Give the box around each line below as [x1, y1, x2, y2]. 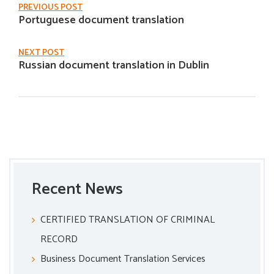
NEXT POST [18, 46, 64, 60]
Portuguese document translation [18, 11, 184, 29]
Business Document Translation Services [40, 251, 206, 267]
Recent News [32, 176, 123, 202]
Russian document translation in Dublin [18, 56, 209, 75]
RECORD [40, 231, 78, 248]
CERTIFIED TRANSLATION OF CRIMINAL [40, 212, 215, 228]
